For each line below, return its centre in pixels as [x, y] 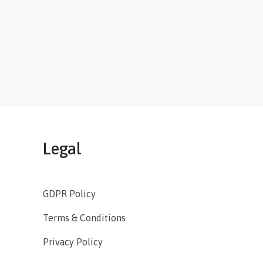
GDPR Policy [69, 194]
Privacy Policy [73, 242]
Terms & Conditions [84, 218]
